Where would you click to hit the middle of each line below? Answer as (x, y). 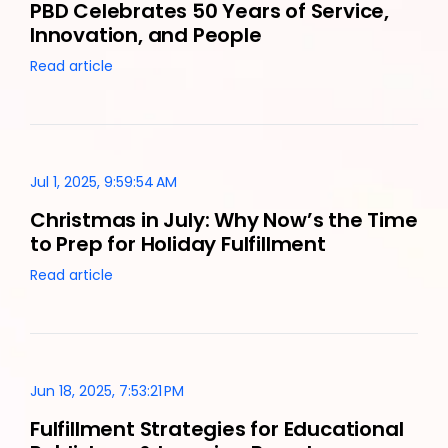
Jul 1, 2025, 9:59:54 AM (103, 182)
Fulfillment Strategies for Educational (217, 429)
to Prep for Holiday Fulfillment (178, 244)
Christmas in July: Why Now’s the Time (224, 220)
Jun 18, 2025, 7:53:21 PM (107, 391)
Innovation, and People (146, 35)
